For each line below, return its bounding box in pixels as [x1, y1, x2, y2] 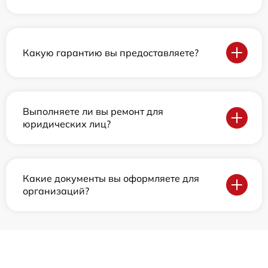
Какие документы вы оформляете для [23, 172, 199, 185]
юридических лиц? [23, 118, 111, 130]
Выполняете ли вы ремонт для [23, 105, 163, 118]
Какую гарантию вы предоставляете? [23, 46, 199, 59]
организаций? [23, 185, 89, 197]
